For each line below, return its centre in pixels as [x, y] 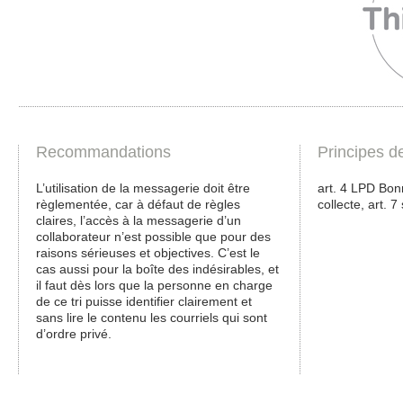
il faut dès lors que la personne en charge [154, 285]
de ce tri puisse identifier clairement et [144, 301]
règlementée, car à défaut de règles [138, 204]
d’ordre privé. [74, 333]
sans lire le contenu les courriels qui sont [152, 317]
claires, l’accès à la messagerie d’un [139, 220]
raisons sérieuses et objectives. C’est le [148, 252]
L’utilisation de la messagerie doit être [143, 188]
